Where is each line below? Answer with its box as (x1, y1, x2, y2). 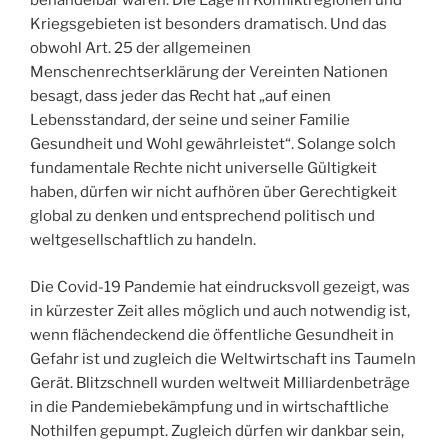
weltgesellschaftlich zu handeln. (30, 231, 256, 250)
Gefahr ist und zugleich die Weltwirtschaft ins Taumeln (30, 349, 416, 368)
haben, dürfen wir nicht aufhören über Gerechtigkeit (30, 183, 397, 202)
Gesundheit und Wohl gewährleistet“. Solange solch (30, 135, 396, 154)
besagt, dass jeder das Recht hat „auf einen (30, 87, 331, 106)
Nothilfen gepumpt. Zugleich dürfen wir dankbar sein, (30, 421, 404, 440)
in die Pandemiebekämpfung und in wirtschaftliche (30, 397, 389, 416)
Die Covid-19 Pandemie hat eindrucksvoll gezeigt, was (30, 277, 410, 296)
